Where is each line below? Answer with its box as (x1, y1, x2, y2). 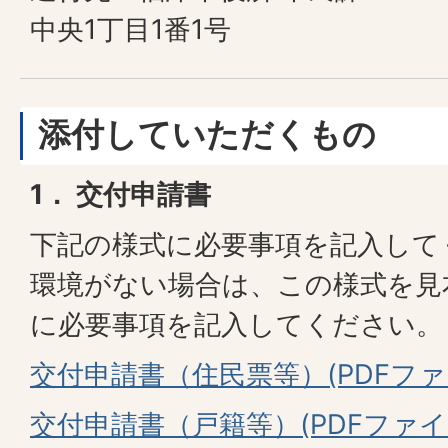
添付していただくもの (38, 113, 376, 154)
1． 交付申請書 (30, 177, 211, 211)
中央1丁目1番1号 (30, 13, 231, 47)
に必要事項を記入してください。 (30, 307, 443, 341)
